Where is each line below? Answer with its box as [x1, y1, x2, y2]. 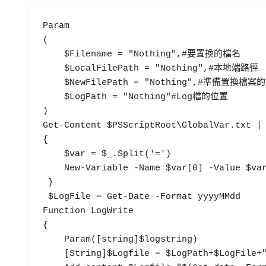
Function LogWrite [42, 205, 134, 216]
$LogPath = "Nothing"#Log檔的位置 [42, 91, 64, 102]
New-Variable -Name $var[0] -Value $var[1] [42, 163, 64, 173]
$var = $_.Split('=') [42, 148, 64, 159]
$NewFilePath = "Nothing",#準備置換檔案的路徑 [42, 77, 64, 88]
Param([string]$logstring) [42, 234, 64, 245]
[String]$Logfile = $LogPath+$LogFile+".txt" [42, 248, 64, 259]
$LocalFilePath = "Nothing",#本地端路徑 [42, 63, 64, 74]
